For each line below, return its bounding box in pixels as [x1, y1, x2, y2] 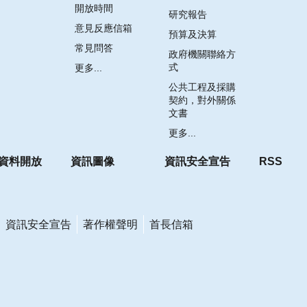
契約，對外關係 [169, 94, 236, 106]
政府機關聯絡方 [169, 48, 236, 60]
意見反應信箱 [74, 22, 132, 34]
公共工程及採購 [169, 81, 236, 93]
